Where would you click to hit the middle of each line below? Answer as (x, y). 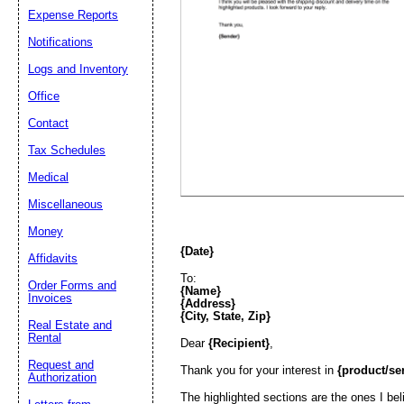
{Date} (197, 251)
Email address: (337, 38)
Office (44, 96)
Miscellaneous (65, 204)
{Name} (201, 290)
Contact (48, 123)
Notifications (60, 42)
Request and (61, 365)
